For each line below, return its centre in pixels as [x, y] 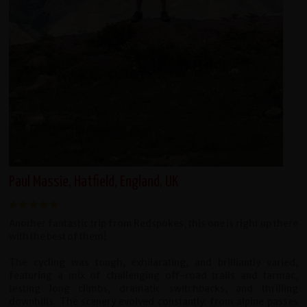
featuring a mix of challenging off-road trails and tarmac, [153, 275]
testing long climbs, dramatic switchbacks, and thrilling [153, 288]
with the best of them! [58, 236]
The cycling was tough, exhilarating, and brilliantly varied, [153, 262]
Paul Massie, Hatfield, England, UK [94, 182]
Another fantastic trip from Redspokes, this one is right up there [153, 223]
